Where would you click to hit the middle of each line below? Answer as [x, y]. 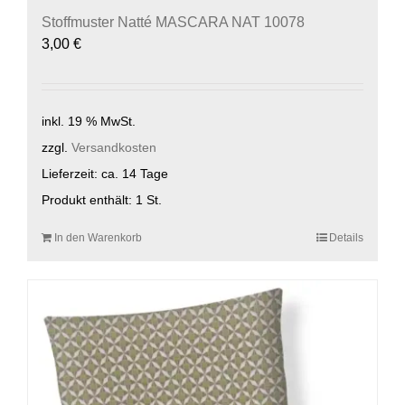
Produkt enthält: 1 [94, 200]
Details [346, 237]
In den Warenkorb [98, 237]
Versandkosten [114, 147]
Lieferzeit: [71, 174]
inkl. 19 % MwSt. [89, 121]
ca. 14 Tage [135, 174]
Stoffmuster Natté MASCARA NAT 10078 [173, 23]
